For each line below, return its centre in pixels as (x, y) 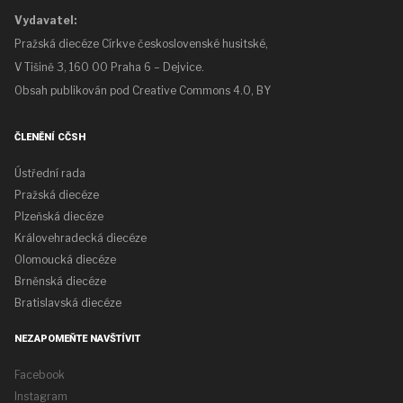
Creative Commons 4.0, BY (201, 91)
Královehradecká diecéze (81, 238)
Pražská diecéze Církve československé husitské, (141, 44)
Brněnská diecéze (60, 282)
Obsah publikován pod (73, 91)
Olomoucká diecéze (65, 260)
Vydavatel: (45, 21)
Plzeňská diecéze (59, 217)
